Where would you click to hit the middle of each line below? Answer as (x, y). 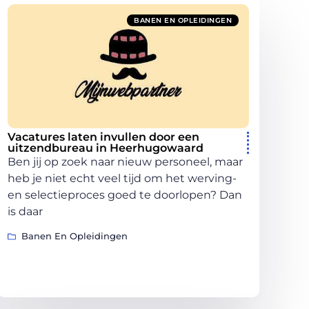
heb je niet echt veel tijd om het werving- (122, 178)
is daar (25, 211)
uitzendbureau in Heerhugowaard (106, 148)
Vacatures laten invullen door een (103, 137)
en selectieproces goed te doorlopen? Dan (125, 195)
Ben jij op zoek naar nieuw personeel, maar (125, 161)
